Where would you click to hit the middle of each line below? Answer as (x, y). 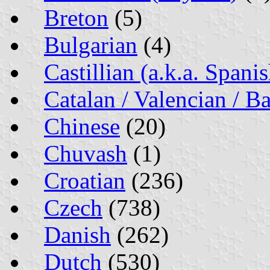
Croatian (85, 180)
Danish (77, 234)
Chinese (82, 126)
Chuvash (86, 153)
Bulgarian (91, 45)
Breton (76, 17)
